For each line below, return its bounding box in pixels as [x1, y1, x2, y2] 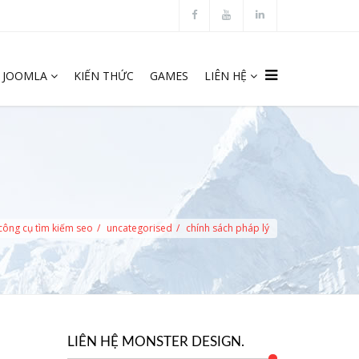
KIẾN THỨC [74, 68, 134, 83]
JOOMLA [2, 68, 47, 83]
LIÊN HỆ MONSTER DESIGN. [67, 335, 244, 349]
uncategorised [107, 221, 172, 235]
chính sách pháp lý [186, 221, 269, 235]
